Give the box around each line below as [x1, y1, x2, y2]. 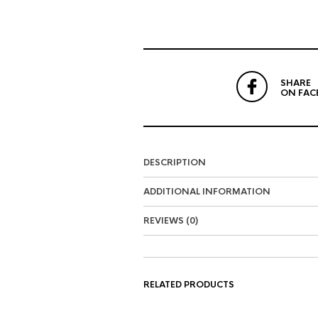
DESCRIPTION [143, 157, 206, 168]
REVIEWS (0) [143, 215, 198, 226]
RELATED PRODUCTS [143, 279, 234, 290]
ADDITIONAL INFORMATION [143, 186, 270, 197]
